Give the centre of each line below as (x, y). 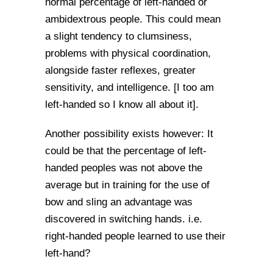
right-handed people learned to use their (135, 236)
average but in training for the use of (127, 185)
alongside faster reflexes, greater (120, 70)
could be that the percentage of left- (126, 151)
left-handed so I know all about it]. (122, 105)
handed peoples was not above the (124, 168)
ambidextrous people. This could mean (133, 19)
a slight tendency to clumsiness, (119, 36)
